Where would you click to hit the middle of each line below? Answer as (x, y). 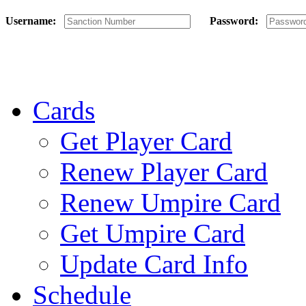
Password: (228, 21)
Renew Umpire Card (170, 203)
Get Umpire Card (153, 234)
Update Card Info (154, 264)
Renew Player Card (164, 172)
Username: (35, 21)
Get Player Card (146, 141)
